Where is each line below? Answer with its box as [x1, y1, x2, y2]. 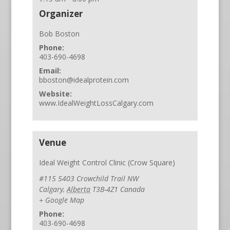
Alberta [67, 184, 91, 194]
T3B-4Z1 [92, 184, 119, 194]
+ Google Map [39, 195, 85, 205]
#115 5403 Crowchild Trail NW [39, 173, 139, 183]
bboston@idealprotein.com [39, 74, 129, 85]
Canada [120, 184, 145, 194]
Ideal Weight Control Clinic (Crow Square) [39, 157, 176, 167]
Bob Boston [39, 28, 80, 39]
